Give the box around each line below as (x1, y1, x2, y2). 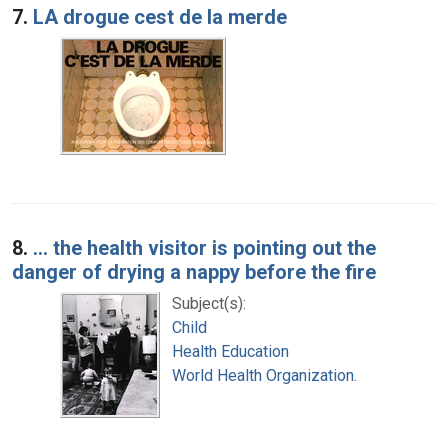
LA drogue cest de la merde (33, 4, 287, 29)
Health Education (172, 341, 289, 361)
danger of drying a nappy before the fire (12, 259, 376, 284)
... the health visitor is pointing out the (33, 235, 376, 260)
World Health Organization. (172, 365, 357, 385)
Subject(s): (172, 293, 246, 313)
